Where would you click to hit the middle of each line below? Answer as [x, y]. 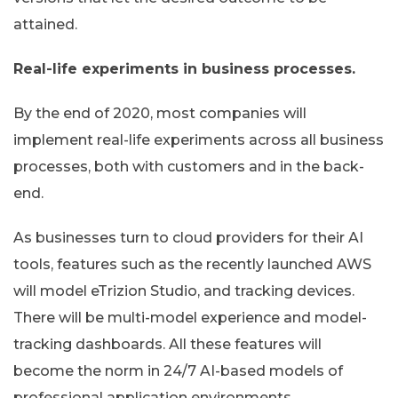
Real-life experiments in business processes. [184, 69]
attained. [45, 25]
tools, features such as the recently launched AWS [192, 265]
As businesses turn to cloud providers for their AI [188, 238]
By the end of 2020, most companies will [160, 114]
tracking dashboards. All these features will [167, 345]
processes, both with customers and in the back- [189, 167]
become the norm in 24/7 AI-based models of [178, 371]
